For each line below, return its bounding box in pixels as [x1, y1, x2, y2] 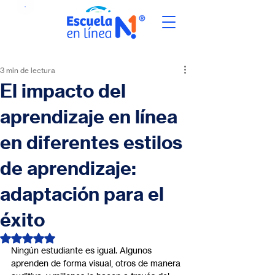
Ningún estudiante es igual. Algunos [11, 245, 154, 255]
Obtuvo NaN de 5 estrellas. [27, 232, 133, 242]
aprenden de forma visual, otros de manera [11, 258, 183, 268]
